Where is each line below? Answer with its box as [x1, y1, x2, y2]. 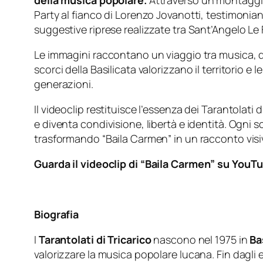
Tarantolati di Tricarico [38, 232, 151, 247]
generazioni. [34, 77, 93, 92]
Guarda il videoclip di [34, 157, 138, 171]
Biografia [34, 207, 79, 222]
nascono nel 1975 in [151, 232, 250, 247]
